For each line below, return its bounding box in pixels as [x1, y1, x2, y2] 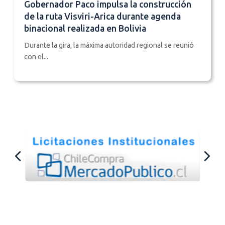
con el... [24, 52, 48, 61]
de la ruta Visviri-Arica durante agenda [24, 11, 181, 21]
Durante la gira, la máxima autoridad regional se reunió [24, 41, 194, 49]
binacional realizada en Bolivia [24, 23, 146, 33]
